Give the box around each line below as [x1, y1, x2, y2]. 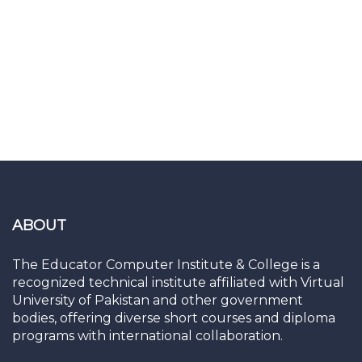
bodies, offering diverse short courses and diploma [12, 310, 335, 326]
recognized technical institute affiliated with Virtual [12, 275, 344, 291]
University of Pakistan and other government [12, 293, 303, 309]
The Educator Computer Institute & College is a [12, 257, 320, 273]
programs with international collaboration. [12, 328, 283, 344]
